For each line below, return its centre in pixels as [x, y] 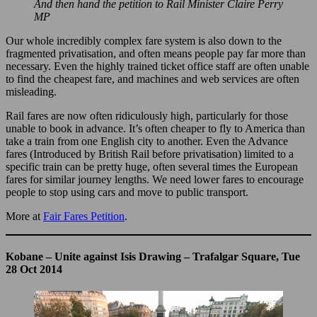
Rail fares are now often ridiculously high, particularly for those [147, 115]
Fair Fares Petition [84, 216]
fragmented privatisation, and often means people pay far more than [156, 53]
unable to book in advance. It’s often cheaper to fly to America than [155, 128]
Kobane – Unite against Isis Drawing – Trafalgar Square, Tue [153, 256]
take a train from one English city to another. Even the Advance [147, 141]
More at [24, 216]
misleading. [31, 91]
